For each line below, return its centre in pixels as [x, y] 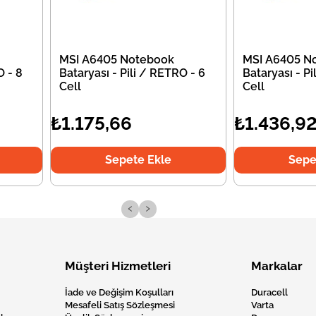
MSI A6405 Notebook [117, 60]
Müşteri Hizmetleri [118, 266]
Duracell [269, 292]
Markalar [277, 266]
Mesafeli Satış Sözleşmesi [120, 305]
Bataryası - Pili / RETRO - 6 [133, 73]
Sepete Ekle [138, 160]
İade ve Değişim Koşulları [119, 292]
